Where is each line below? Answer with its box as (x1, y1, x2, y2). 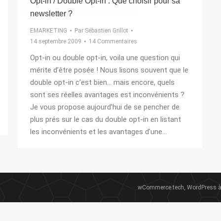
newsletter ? (30, 9, 73, 18)
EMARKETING (30, 27, 67, 34)
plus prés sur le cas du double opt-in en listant (30, 114, 181, 124)
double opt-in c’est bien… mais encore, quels (30, 77, 175, 87)
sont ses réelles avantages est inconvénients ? (30, 90, 184, 99)
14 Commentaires (89, 37, 137, 45)
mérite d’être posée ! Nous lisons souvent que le (30, 65, 188, 74)
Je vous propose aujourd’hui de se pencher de (30, 102, 180, 111)
